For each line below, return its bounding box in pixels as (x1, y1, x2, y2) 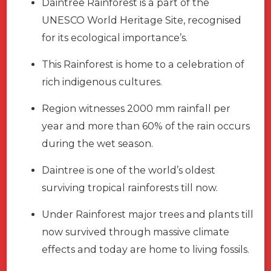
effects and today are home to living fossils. (42, 243, 252, 255)
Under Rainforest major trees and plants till (42, 208, 253, 220)
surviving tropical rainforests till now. (42, 181, 220, 194)
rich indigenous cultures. (42, 76, 162, 88)
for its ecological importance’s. (42, 31, 190, 44)
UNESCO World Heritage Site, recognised (42, 14, 241, 26)
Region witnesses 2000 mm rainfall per (42, 102, 230, 114)
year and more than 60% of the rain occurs (42, 120, 250, 132)
